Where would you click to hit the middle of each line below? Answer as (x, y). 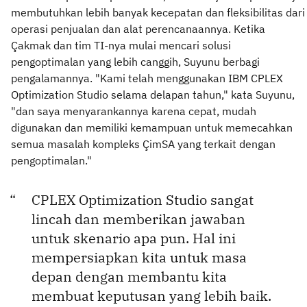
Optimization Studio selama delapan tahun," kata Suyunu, (153, 94)
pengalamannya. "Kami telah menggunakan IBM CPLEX (147, 78)
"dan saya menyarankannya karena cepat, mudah (134, 111)
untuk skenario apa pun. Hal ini (134, 238)
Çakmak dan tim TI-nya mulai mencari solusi (121, 45)
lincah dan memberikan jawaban (138, 219)
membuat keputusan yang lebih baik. (151, 295)
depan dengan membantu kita (129, 276)
